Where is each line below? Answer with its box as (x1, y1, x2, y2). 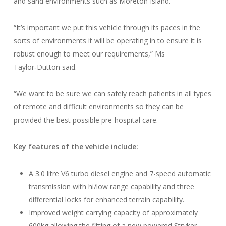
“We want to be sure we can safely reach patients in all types (13, 89, 211, 98)
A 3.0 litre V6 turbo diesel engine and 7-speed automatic (28, 168, 211, 178)
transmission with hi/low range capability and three (28, 182, 194, 191)
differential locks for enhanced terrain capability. (28, 195, 184, 204)
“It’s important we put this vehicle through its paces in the (13, 23, 200, 32)
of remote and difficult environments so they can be (13, 102, 184, 111)
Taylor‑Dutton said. (13, 62, 77, 72)
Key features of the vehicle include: (13, 142, 138, 151)
